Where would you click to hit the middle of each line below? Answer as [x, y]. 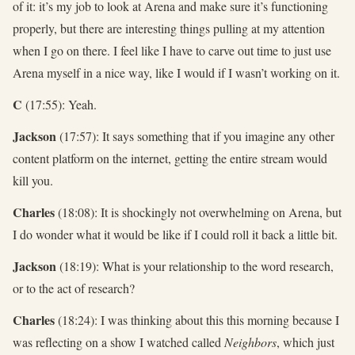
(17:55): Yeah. [59, 105]
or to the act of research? [74, 288]
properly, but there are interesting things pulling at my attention [169, 29]
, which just [305, 342]
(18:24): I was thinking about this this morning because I [197, 320]
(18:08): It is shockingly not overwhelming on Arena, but [198, 212]
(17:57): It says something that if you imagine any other [195, 136]
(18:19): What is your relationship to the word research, [195, 266]
